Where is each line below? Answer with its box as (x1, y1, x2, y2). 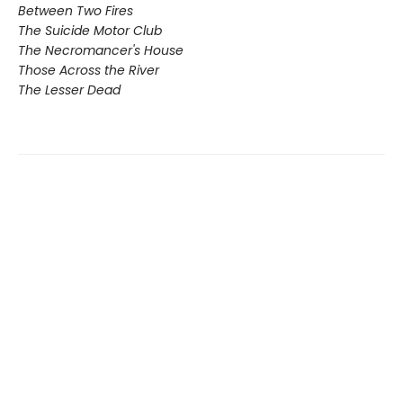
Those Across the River (18, 61, 159, 80)
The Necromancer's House (18, 41, 184, 60)
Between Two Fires (18, 2, 133, 21)
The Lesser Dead (18, 81, 121, 100)
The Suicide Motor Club (18, 22, 162, 40)
